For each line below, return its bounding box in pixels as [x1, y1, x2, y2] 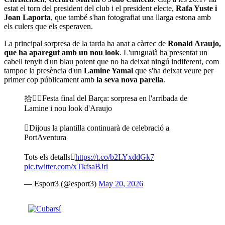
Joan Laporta [4, 13, 51, 22]
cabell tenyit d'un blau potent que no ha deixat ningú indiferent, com [4, 57, 219, 66]
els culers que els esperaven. [4, 22, 93, 31]
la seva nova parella [96, 75, 163, 84]
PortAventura [24, 133, 66, 142]
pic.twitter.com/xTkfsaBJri [24, 162, 108, 171]
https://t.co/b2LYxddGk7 [75, 152, 154, 161]
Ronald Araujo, [168, 39, 221, 48]
